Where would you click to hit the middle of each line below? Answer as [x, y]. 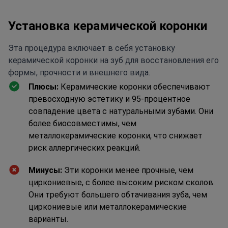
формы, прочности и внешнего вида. [79, 72]
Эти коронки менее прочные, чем [128, 170]
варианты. [48, 219]
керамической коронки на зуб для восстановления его [113, 60]
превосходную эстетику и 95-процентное [109, 99]
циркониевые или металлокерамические [108, 207]
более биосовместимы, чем [82, 123]
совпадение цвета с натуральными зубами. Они [121, 111]
